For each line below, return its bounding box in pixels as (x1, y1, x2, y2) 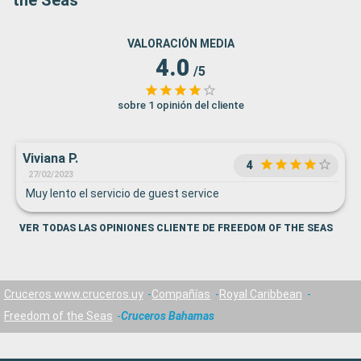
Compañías (151, 287, 211, 301)
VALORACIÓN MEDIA (127, 37, 234, 51)
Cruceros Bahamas (121, 309, 215, 323)
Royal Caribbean (218, 287, 302, 301)
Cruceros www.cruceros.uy (3, 287, 143, 301)
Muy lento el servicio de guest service (26, 187, 219, 201)
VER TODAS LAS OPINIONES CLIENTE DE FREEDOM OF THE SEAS (19, 222, 333, 234)
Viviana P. (23, 151, 78, 167)
